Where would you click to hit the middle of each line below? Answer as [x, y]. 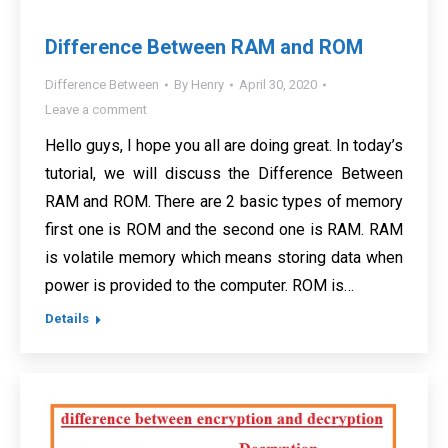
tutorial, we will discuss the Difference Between [224, 174]
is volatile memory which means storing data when [224, 258]
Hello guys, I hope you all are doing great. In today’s [224, 146]
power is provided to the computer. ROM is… [199, 286]
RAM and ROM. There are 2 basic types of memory [224, 202]
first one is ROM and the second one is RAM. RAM [224, 230]
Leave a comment [96, 110]
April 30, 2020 [278, 85]
